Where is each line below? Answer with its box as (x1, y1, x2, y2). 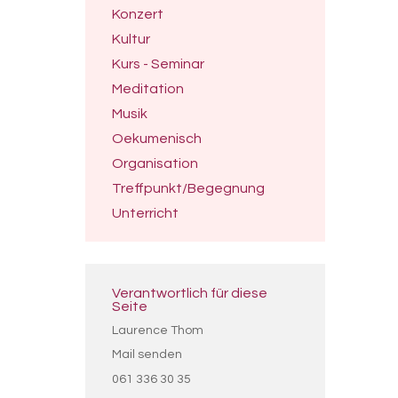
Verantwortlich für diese (112, 286, 267, 300)
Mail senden (112, 348, 182, 361)
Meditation (112, 82, 184, 96)
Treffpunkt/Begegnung (112, 181, 265, 195)
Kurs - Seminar (112, 57, 204, 71)
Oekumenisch (112, 131, 202, 146)
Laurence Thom (112, 324, 203, 337)
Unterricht (112, 206, 179, 220)
